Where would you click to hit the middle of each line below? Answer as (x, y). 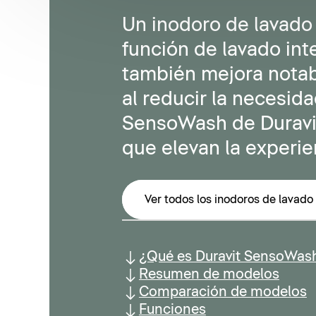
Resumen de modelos (209, 274)
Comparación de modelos (223, 292)
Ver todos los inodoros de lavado (229, 200)
